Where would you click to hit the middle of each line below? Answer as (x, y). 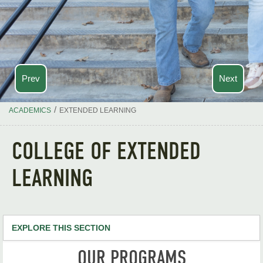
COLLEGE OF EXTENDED (106, 151)
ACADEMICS (30, 110)
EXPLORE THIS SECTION (61, 228)
